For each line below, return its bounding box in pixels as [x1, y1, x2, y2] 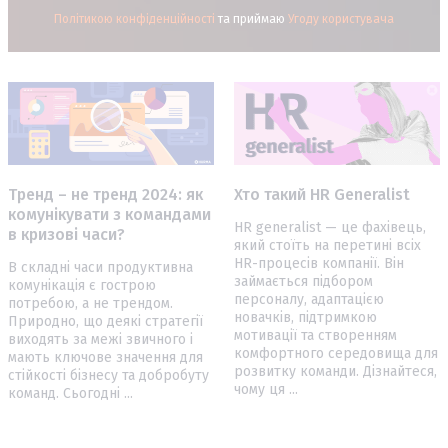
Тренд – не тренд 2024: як [8, 184, 203, 204]
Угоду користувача [288, 12, 394, 27]
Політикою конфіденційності [54, 12, 215, 27]
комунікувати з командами [8, 204, 211, 224]
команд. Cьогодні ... [8, 384, 133, 402]
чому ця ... [234, 380, 298, 398]
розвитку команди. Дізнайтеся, [234, 362, 437, 380]
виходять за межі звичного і [8, 330, 193, 348]
